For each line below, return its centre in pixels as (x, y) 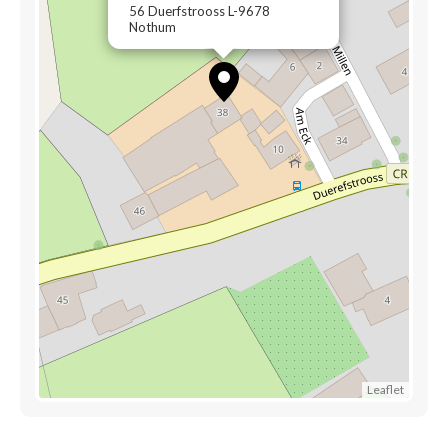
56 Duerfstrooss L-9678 (199, 11)
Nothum (152, 27)
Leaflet (385, 389)
